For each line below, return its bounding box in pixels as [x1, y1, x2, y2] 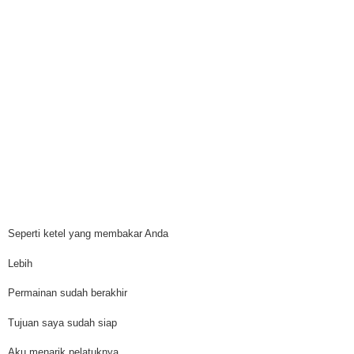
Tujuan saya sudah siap [8, 316, 117, 329]
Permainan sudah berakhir [8, 287, 127, 299]
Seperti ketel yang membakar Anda [8, 228, 168, 240]
